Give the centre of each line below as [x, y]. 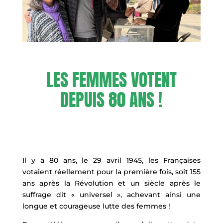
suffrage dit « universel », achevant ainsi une [111, 195]
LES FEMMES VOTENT [111, 80]
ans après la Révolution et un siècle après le [111, 183]
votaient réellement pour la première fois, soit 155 [111, 172]
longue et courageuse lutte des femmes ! [96, 206]
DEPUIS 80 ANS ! [111, 100]
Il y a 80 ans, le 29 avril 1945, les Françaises [111, 161]
